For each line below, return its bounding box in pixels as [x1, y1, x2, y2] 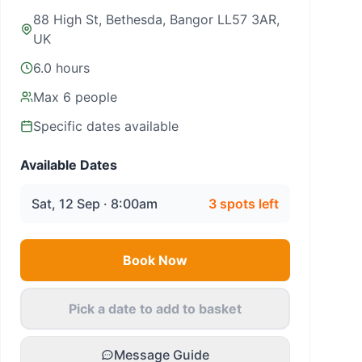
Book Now [123, 252, 187, 268]
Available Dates [20, 157, 117, 173]
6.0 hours [33, 60, 90, 76]
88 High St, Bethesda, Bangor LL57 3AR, [33, 11, 280, 27]
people [71, 89, 117, 105]
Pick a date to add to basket [69, 301, 242, 317]
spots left [217, 196, 279, 212]
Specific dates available [33, 118, 179, 134]
